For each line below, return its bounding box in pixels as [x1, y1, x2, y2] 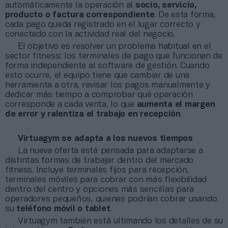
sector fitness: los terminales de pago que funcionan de [5, 52, 222, 60]
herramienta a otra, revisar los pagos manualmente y [5, 81, 210, 89]
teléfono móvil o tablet [16, 205, 110, 213]
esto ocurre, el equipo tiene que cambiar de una [5, 71, 190, 79]
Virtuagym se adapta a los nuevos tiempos [18, 134, 193, 142]
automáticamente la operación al [5, 1, 135, 9]
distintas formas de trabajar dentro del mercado [5, 156, 194, 164]
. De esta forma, [154, 11, 216, 19]
